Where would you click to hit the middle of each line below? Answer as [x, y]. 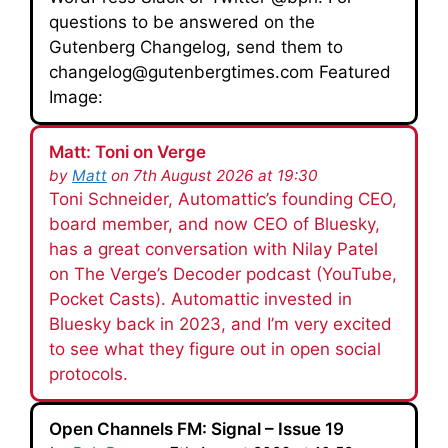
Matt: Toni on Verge [127, 152]
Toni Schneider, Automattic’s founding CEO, [223, 199]
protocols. [88, 374]
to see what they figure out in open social [215, 349]
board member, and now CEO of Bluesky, [214, 224]
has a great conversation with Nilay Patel [213, 249]
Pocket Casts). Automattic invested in [200, 299]
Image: [76, 97]
